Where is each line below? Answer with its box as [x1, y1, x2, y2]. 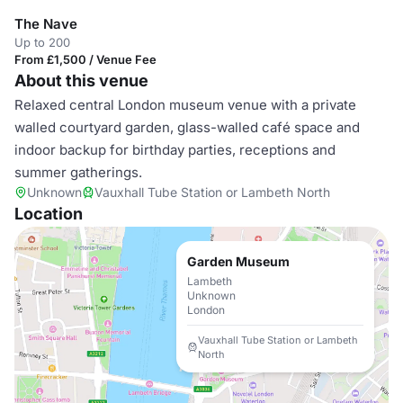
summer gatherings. [14, 164, 142, 181]
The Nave [14, 15, 77, 32]
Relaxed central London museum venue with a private [14, 96, 356, 113]
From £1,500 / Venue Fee [14, 52, 157, 67]
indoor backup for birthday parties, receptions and [14, 141, 336, 158]
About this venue [14, 71, 148, 90]
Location [14, 204, 83, 223]
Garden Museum [187, 254, 290, 269]
